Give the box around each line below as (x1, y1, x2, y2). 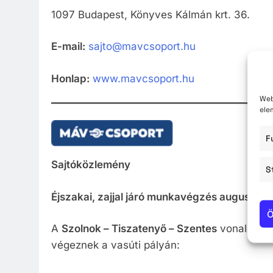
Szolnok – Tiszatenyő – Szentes (62, 222, 217, 235)
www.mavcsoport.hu (93, 72, 194, 85)
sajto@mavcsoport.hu (88, 40, 196, 53)
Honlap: (51, 72, 90, 85)
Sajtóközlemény (51, 158, 130, 171)
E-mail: (51, 40, 85, 53)
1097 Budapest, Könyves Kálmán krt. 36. (51, 8, 250, 21)
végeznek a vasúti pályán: (51, 239, 180, 252)
